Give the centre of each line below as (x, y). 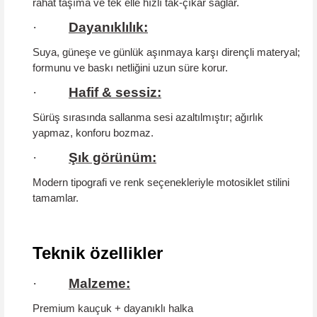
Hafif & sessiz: (115, 92)
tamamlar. (56, 198)
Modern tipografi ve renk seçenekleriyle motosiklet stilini (161, 182)
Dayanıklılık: (108, 27)
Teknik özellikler (98, 253)
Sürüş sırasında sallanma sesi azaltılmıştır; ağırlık (148, 117)
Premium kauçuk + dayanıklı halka (113, 308)
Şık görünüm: (113, 157)
